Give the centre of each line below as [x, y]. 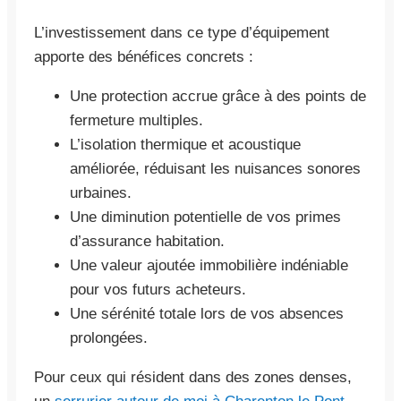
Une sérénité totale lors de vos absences [207, 313]
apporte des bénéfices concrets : [144, 56]
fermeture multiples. [137, 120]
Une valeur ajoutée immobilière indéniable [209, 265]
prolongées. [109, 337]
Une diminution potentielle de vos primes [205, 217]
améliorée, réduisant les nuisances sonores [215, 168]
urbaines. [101, 192]
